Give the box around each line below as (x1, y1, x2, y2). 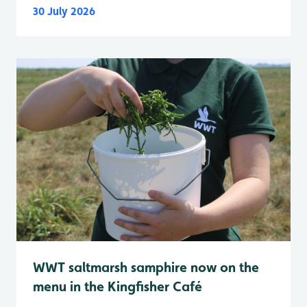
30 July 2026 (33, 4, 95, 18)
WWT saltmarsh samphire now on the (33, 258, 259, 275)
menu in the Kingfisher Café (33, 278, 202, 295)
